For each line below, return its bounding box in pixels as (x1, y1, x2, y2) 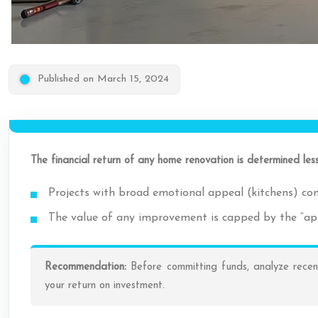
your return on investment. (45, 280, 165, 291)
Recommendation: (45, 262, 126, 273)
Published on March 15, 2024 (38, 74, 169, 84)
